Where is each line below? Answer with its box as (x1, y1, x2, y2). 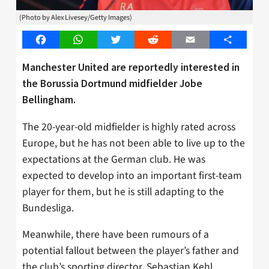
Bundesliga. (22, 200, 74, 216)
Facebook (40, 33, 80, 47)
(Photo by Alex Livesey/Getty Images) (19, 12, 132, 23)
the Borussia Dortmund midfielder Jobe (22, 76, 202, 90)
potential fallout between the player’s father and (22, 243, 239, 259)
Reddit (153, 33, 180, 47)
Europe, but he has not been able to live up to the (22, 135, 245, 151)
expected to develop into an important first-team (22, 168, 242, 183)
